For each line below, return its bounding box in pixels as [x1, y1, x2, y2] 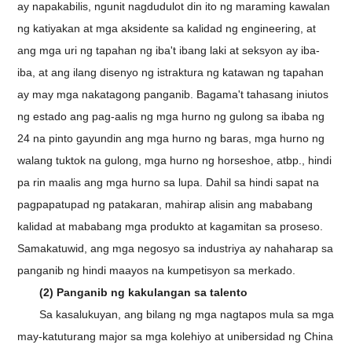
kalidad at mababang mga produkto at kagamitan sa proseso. [17, 220, 324, 233]
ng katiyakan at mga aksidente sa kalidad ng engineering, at [17, 22, 317, 35]
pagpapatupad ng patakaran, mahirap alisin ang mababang [17, 198, 313, 211]
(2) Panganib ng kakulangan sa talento [39, 286, 248, 299]
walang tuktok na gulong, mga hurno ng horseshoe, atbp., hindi [17, 154, 332, 167]
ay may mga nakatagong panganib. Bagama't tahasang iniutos [17, 88, 329, 101]
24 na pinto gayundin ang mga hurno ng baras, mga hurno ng [17, 132, 325, 145]
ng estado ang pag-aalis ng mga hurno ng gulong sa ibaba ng [17, 110, 325, 123]
